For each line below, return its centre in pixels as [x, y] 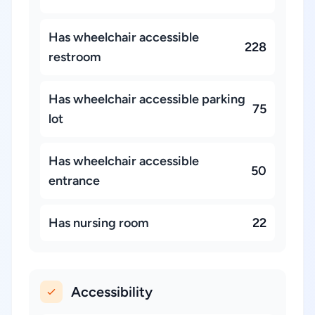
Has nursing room [99, 223]
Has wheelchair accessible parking [147, 99]
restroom [75, 57]
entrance [74, 181]
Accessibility [112, 292]
